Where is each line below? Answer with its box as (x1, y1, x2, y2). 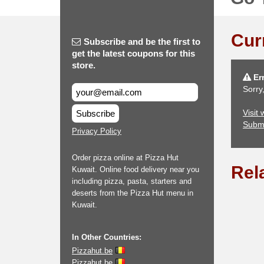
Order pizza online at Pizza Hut (72, 153, 179, 162)
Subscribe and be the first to (84, 37, 200, 47)
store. (72, 60, 95, 70)
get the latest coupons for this (72, 48, 195, 58)
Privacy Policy (72, 127, 121, 136)
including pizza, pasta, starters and (72, 177, 192, 186)
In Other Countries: (72, 233, 141, 242)
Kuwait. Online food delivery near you (72, 165, 199, 174)
